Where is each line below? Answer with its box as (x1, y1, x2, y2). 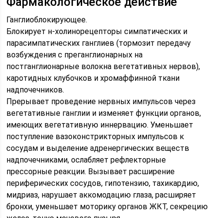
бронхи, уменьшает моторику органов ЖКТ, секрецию (6, 202, 208, 211)
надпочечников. (6, 85, 65, 94)
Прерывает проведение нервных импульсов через (6, 97, 196, 106)
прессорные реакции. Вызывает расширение (6, 167, 175, 176)
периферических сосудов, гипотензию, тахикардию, (6, 179, 200, 188)
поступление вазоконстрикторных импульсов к (6, 132, 184, 141)
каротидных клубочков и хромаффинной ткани (6, 73, 180, 83)
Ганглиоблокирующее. (6, 15, 88, 24)
